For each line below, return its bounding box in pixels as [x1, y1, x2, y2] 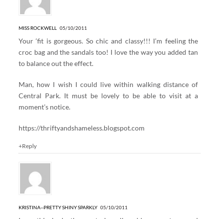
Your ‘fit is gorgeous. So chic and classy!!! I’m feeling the [18, 36, 198, 45]
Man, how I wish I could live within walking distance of [18, 80, 198, 88]
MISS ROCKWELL [18, 24, 57, 31]
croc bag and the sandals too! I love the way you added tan [18, 47, 198, 56]
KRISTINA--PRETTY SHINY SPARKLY [18, 204, 97, 210]
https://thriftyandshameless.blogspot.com [18, 123, 145, 132]
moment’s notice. [18, 102, 70, 111]
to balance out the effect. [18, 59, 93, 67]
